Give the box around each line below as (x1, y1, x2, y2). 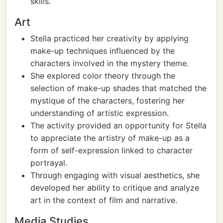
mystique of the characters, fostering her (30, 96, 185, 106)
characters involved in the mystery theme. (30, 58, 189, 68)
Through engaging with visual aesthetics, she (30, 170, 200, 180)
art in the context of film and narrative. (30, 195, 177, 205)
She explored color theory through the (30, 71, 175, 81)
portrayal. (30, 158, 67, 168)
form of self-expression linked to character (30, 145, 193, 155)
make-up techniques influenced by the (30, 46, 175, 56)
